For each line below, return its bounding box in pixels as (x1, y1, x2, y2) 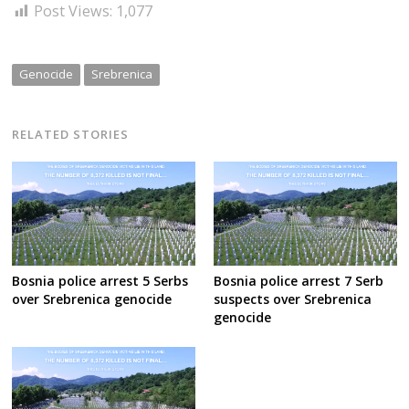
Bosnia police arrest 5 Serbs (12, 272, 189, 290)
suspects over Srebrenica (213, 290, 372, 309)
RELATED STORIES (12, 126, 130, 143)
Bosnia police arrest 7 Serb (213, 272, 383, 290)
